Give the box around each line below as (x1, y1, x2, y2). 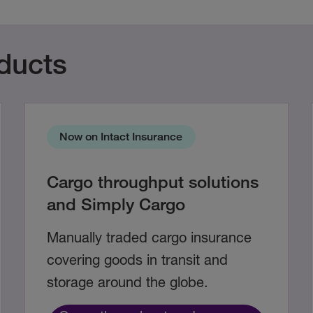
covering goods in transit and (46, 252, 228, 268)
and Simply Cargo (46, 194, 185, 214)
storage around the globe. (46, 274, 208, 291)
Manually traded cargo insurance (46, 229, 252, 246)
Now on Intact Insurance (59, 130, 183, 144)
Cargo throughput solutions (46, 171, 259, 192)
